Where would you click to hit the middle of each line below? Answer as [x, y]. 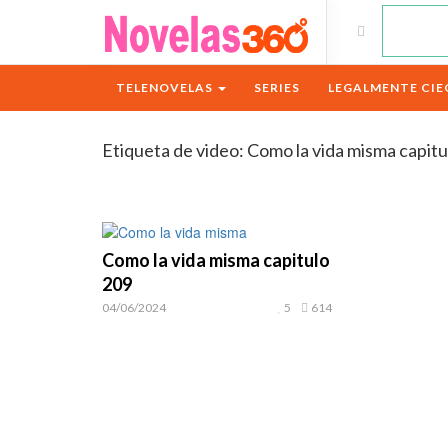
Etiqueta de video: [174, 150]
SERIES [277, 87]
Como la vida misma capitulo [216, 260]
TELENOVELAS [166, 87]
